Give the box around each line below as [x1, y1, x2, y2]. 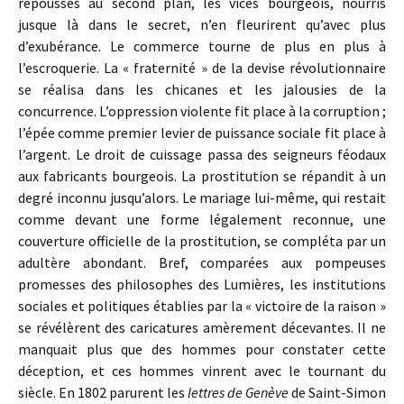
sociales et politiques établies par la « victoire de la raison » [18, 297, 386, 315]
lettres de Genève [188, 383, 289, 401]
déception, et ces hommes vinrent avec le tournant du [18, 362, 386, 380]
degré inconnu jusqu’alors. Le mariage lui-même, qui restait [18, 188, 386, 207]
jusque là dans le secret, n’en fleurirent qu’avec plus [18, 15, 386, 33]
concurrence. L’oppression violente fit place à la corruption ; [18, 102, 386, 120]
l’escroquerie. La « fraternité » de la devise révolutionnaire [18, 59, 386, 77]
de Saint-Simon [289, 383, 386, 401]
